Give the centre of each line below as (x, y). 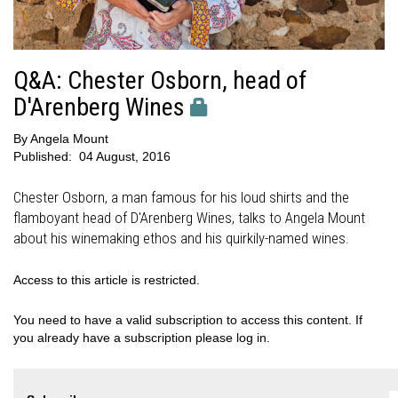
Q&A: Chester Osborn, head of (160, 80)
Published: (44, 156)
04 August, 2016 (125, 156)
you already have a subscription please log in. (142, 337)
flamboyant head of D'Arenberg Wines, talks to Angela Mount (189, 217)
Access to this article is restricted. (107, 279)
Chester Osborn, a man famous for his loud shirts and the (181, 197)
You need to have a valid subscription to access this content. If (188, 319)
